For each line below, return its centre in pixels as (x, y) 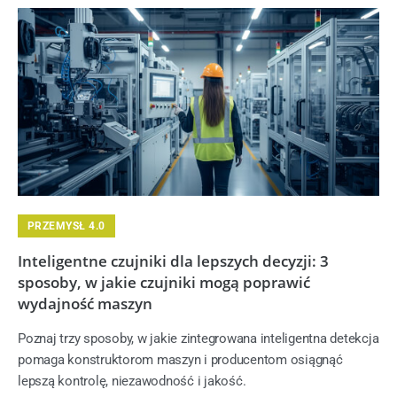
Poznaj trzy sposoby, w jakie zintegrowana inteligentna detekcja (198, 338)
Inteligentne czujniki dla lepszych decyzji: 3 (173, 261)
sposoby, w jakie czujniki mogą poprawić (164, 282)
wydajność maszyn (85, 303)
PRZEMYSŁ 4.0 (66, 226)
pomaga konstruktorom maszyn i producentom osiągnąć (180, 359)
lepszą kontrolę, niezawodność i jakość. (132, 381)
